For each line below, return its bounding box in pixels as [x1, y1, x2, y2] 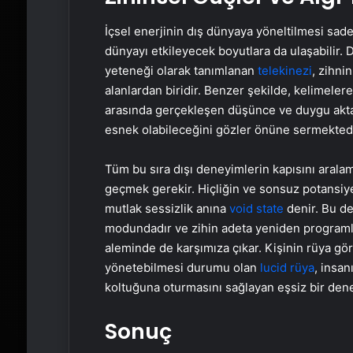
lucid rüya [259, 260, 314, 275]
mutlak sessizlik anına [104, 201, 229, 216]
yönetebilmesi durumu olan [104, 260, 260, 275]
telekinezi [257, 63, 312, 78]
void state [229, 201, 284, 216]
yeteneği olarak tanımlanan [104, 63, 258, 78]
